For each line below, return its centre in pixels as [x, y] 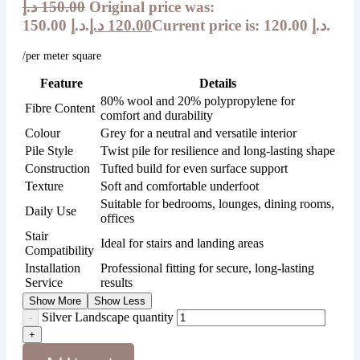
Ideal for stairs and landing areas [182, 243]
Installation [53, 268]
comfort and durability [157, 115]
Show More [55, 301]
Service [44, 282]
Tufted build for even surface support [194, 168]
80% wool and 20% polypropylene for [198, 100]
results [117, 282]
